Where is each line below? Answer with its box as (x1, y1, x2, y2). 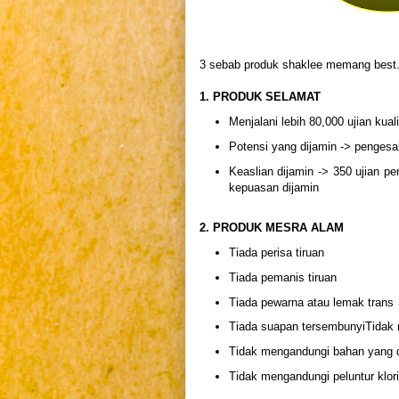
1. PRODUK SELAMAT (199, 90, 321, 104)
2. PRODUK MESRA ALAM (199, 221, 344, 235)
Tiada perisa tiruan (228, 246, 324, 260)
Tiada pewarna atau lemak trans (228, 295, 394, 309)
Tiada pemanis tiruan (228, 270, 337, 284)
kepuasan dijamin (228, 180, 319, 194)
